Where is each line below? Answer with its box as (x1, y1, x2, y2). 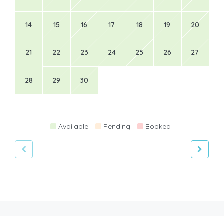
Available (58, 122, 88, 131)
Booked (145, 122, 171, 131)
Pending (103, 122, 130, 131)
